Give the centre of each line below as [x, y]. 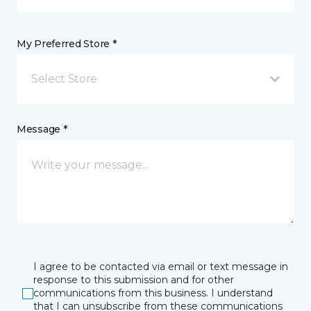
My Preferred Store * [67, 44]
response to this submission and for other [134, 280]
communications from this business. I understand [153, 293]
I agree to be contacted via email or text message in [161, 267]
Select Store [65, 79]
